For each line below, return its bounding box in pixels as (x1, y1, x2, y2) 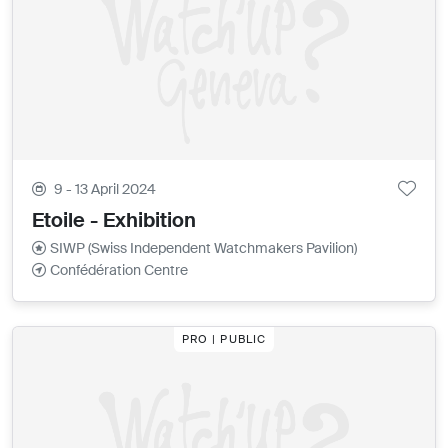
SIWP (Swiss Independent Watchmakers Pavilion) (50, 239, 358, 258)
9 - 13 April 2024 (54, 180, 157, 199)
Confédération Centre (50, 261, 189, 280)
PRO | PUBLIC (181, 331, 267, 346)
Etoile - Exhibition (32, 207, 197, 234)
